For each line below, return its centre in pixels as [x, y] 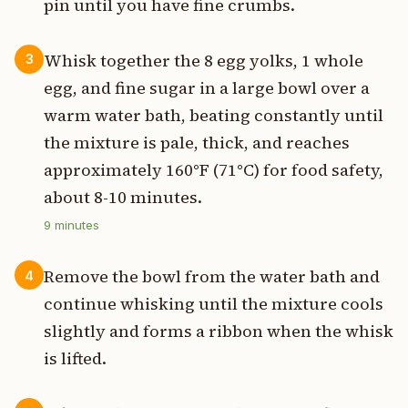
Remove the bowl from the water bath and [212, 277]
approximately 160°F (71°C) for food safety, [214, 170]
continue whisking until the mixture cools [214, 304]
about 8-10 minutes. [123, 198]
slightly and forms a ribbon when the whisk [219, 331]
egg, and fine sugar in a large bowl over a [207, 88]
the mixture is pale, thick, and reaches [197, 143]
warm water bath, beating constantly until [214, 116]
